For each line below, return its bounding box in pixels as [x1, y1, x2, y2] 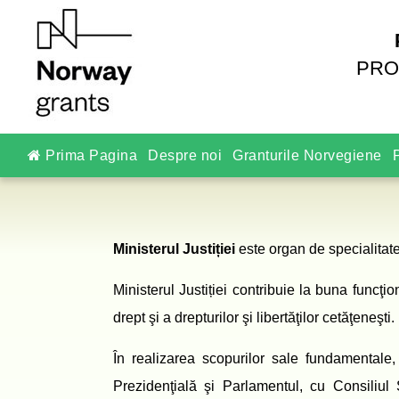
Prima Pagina [41, 148, 137, 163]
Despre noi [148, 148, 222, 163]
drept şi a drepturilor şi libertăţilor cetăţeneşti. [113, 310, 395, 325]
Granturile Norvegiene [232, 148, 382, 163]
